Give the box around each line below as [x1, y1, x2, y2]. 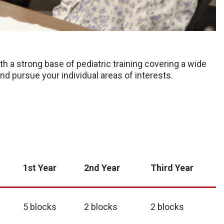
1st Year [23, 162, 56, 173]
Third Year [150, 162, 193, 173]
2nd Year [84, 162, 120, 173]
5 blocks [23, 201, 56, 212]
